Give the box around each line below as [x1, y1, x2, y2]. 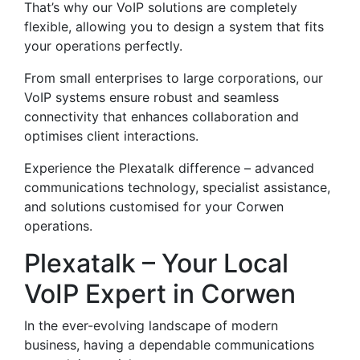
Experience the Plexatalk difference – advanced [24, 160, 314, 176]
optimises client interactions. [24, 128, 198, 144]
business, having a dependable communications [24, 337, 314, 353]
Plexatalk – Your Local [24, 247, 288, 279]
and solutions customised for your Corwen [24, 198, 284, 215]
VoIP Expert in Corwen [24, 278, 296, 309]
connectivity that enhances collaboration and [24, 108, 299, 125]
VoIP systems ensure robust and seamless [24, 89, 279, 105]
